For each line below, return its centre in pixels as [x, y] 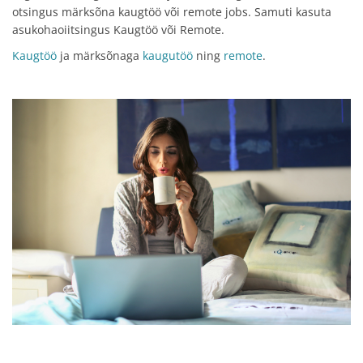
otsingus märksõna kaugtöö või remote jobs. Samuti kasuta [172, 12]
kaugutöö [168, 56]
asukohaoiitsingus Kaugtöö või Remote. [118, 30]
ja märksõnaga [100, 56]
